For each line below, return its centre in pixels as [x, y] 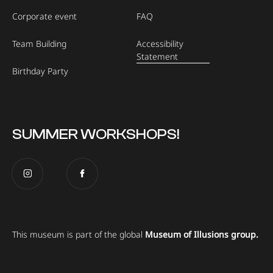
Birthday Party [40, 71]
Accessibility [160, 43]
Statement [157, 56]
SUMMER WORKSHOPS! [96, 134]
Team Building [39, 43]
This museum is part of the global [79, 234]
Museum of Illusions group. [202, 234]
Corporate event [44, 16]
